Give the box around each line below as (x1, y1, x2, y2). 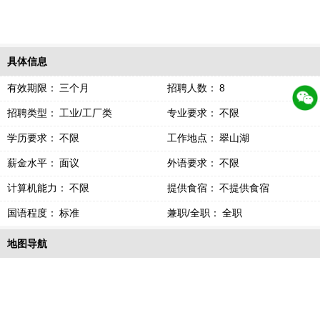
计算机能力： (7, 182, 67, 194)
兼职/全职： (167, 207, 220, 219)
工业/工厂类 (59, 107, 112, 119)
